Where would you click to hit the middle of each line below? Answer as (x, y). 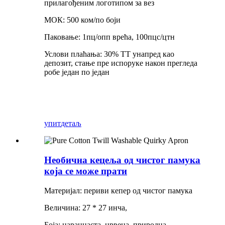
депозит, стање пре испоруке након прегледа (121, 63)
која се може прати (86, 171)
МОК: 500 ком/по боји (82, 20)
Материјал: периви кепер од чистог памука (118, 190)
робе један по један (77, 72)
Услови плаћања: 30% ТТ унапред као (109, 54)
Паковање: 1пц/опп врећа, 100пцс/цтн (109, 37)
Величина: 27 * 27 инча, (86, 207)
